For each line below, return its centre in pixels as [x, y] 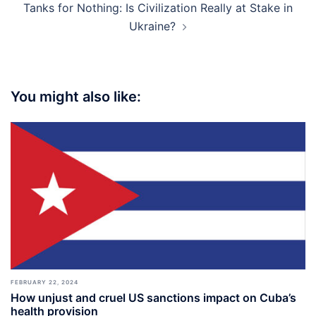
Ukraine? [152, 26]
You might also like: [76, 97]
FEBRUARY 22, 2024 [44, 282]
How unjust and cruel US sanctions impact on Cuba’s [153, 298]
